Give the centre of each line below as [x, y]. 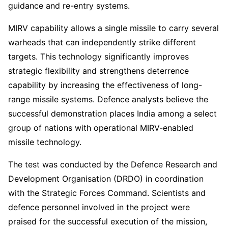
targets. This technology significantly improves [98, 56]
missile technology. [45, 142]
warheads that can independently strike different [102, 42]
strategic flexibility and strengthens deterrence [98, 70]
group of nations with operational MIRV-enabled [101, 127]
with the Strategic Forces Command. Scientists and [107, 193]
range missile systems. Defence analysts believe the [108, 99]
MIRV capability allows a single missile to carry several [113, 28]
